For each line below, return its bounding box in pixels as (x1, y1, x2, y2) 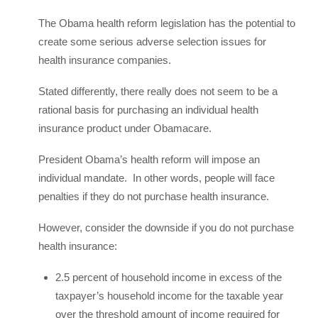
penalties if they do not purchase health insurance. (38, 190, 269, 202)
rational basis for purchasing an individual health (38, 104, 258, 116)
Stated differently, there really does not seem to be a (38, 85, 278, 97)
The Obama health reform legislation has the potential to (38, 17, 295, 29)
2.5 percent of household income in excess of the (55, 271, 282, 283)
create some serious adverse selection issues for (38, 35, 266, 48)
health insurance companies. (38, 54, 171, 66)
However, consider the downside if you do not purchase (38, 221, 294, 234)
